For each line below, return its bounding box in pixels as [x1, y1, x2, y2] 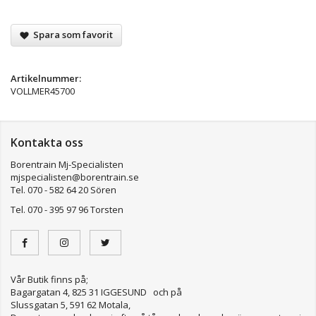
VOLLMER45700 [11, 84, 75, 97]
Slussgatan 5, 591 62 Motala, [11, 298, 130, 311]
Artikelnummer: [11, 71, 81, 85]
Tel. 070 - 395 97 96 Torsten [11, 202, 123, 216]
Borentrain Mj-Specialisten [11, 157, 123, 171]
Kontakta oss [11, 134, 83, 150]
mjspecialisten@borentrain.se [11, 170, 158, 183]
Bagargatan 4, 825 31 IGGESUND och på [11, 285, 182, 298]
